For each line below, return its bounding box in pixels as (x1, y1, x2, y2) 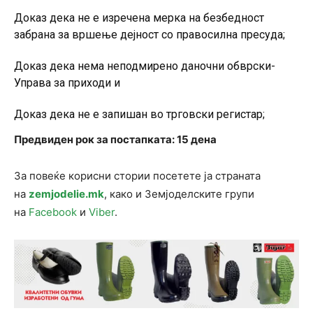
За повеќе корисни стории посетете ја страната (14, 169, 261, 183)
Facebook (29, 205, 77, 219)
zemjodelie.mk (29, 187, 104, 201)
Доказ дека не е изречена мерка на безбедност (14, 11, 264, 25)
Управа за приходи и (14, 76, 120, 90)
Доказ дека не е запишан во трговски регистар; (14, 108, 265, 122)
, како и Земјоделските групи (104, 187, 254, 201)
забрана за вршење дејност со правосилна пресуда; (14, 28, 285, 42)
